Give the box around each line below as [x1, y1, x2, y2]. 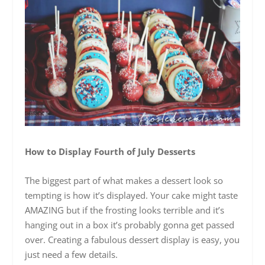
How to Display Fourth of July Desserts [25, 145, 198, 157]
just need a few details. [25, 248, 118, 260]
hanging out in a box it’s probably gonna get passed [25, 218, 235, 231]
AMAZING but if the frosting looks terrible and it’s [25, 203, 225, 216]
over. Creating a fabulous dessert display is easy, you [25, 233, 240, 245]
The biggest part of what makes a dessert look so [25, 174, 224, 186]
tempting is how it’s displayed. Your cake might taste [25, 189, 238, 201]
